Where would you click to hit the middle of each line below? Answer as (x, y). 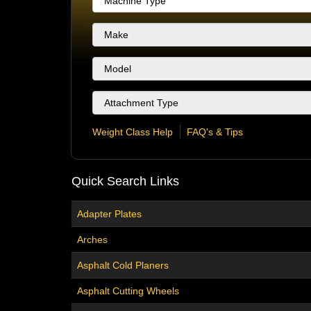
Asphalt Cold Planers (123, 266)
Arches (92, 240)
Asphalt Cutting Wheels (128, 291)
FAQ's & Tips (215, 132)
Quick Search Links (125, 182)
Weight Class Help (133, 132)
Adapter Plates (109, 214)
